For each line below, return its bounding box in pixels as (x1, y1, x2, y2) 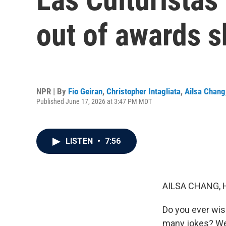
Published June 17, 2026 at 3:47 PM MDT (36, 97, 152, 105)
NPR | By (36, 86, 68, 96)
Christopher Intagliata (106, 86, 181, 96)
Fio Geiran (68, 86, 102, 96)
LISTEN (66, 136, 95, 146)
